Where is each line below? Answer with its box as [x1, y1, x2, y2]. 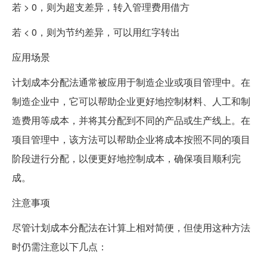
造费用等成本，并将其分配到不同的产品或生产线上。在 [12, 113, 250, 127]
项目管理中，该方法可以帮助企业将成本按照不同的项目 [12, 132, 250, 146]
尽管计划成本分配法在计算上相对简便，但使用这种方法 [12, 220, 250, 234]
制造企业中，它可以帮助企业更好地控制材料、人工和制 [12, 94, 250, 108]
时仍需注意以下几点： [12, 239, 107, 253]
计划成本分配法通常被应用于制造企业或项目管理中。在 [12, 74, 250, 89]
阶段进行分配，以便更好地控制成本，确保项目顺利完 [12, 151, 241, 165]
